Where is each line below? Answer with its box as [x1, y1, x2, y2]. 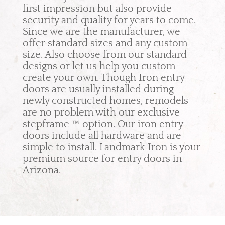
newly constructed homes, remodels [22, 95, 188, 106]
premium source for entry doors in [22, 153, 182, 164]
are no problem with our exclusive [22, 107, 180, 118]
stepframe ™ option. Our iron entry [22, 119, 183, 130]
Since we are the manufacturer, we [22, 26, 180, 37]
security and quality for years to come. [22, 15, 196, 26]
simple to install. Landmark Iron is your [22, 142, 200, 153]
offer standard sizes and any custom [22, 38, 187, 49]
